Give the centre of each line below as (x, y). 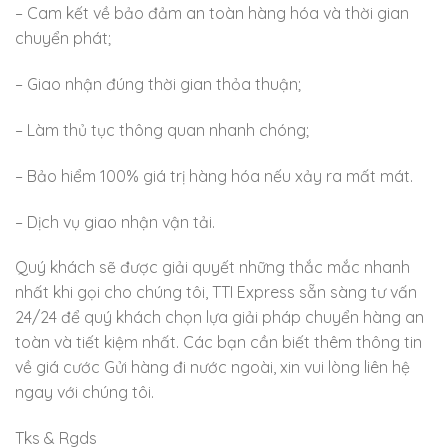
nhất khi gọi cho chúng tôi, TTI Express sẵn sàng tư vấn (216, 292)
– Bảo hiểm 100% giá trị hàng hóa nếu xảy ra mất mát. (214, 175)
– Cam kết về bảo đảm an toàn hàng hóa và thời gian (212, 13)
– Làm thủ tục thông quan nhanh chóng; (162, 129)
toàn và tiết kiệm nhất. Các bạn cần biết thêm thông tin (218, 342)
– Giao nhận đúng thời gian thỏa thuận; (158, 84)
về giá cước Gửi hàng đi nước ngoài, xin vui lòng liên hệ (212, 367)
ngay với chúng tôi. (84, 392)
